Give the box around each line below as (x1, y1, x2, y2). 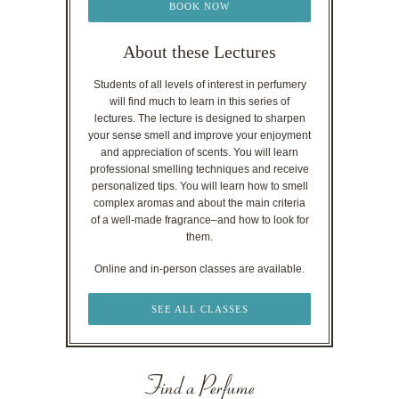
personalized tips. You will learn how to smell (91, 180, 308, 193)
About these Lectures (123, 42, 276, 62)
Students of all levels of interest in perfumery (93, 78, 306, 92)
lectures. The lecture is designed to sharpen (94, 112, 305, 126)
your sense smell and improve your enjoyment (88, 129, 311, 142)
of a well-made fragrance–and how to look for (90, 214, 309, 227)
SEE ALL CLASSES (151, 303, 248, 314)
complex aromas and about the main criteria (94, 197, 305, 210)
